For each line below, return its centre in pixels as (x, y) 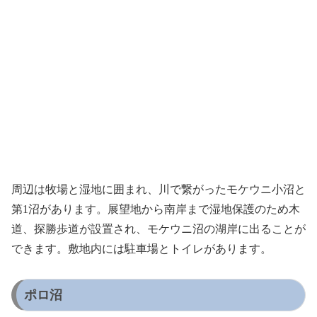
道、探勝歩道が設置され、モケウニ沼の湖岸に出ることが (158, 229)
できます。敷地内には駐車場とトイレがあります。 (142, 248)
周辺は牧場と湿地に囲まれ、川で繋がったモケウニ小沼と (158, 189)
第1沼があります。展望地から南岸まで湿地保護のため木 (156, 209)
